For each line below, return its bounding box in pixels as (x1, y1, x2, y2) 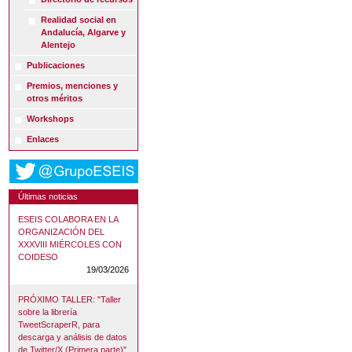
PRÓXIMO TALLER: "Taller (18, 295, 122, 305)
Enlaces (27, 134, 60, 145)
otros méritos (27, 93, 83, 104)
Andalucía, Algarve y (41, 27, 126, 38)
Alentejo (41, 40, 76, 50)
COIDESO (18, 252, 59, 262)
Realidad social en (41, 15, 117, 25)
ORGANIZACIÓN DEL (18, 227, 105, 237)
